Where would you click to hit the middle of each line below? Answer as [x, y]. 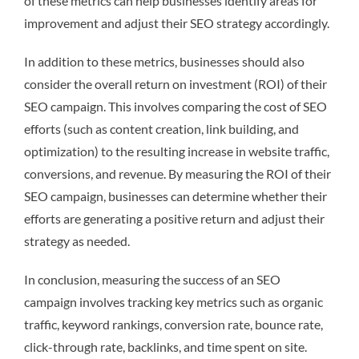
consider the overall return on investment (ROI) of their [175, 83]
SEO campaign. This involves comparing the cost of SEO [175, 106]
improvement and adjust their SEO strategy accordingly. [177, 22]
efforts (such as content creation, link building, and [161, 128]
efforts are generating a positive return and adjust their [174, 218]
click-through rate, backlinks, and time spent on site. [165, 346]
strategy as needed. [77, 240]
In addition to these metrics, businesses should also [164, 61]
